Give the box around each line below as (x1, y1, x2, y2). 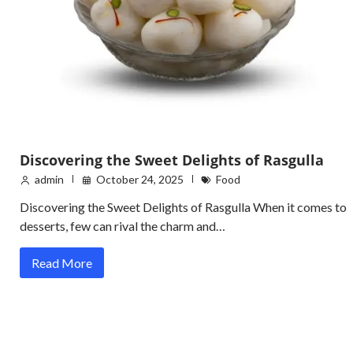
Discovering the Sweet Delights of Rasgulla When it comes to (20, 199, 347, 214)
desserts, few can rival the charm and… (20, 217, 225, 233)
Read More (32, 255, 92, 270)
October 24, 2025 (96, 172, 184, 186)
